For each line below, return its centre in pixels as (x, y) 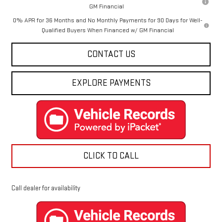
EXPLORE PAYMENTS (111, 83)
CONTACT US (111, 55)
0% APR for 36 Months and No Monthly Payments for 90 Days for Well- (108, 21)
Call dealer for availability (46, 189)
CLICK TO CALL (111, 156)
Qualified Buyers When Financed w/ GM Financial (108, 30)
